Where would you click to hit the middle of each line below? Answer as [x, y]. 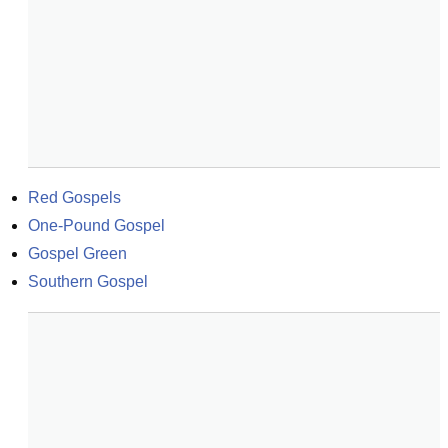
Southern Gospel [88, 281]
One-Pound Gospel [96, 225]
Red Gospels [74, 197]
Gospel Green [77, 253]
